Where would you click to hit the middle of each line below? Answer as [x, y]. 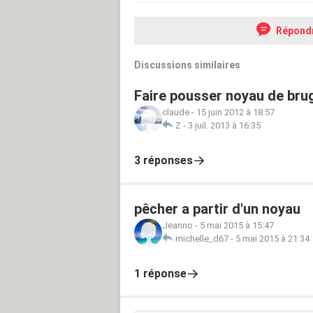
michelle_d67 [202, 238]
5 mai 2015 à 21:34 [272, 238]
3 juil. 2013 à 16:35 [224, 125]
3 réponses [163, 160]
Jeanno [177, 225]
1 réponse [160, 273]
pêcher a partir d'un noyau [217, 209]
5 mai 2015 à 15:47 [237, 225]
